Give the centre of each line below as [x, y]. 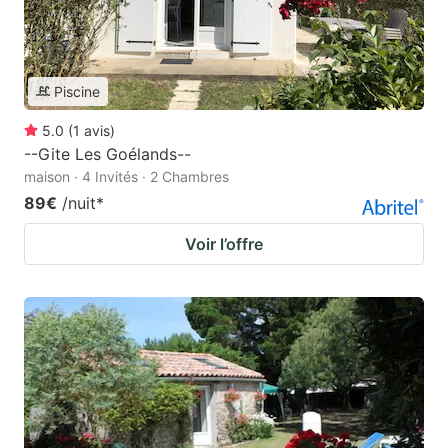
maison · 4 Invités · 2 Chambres [126, 176]
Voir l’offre [224, 243]
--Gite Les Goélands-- [107, 153]
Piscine [77, 91]
